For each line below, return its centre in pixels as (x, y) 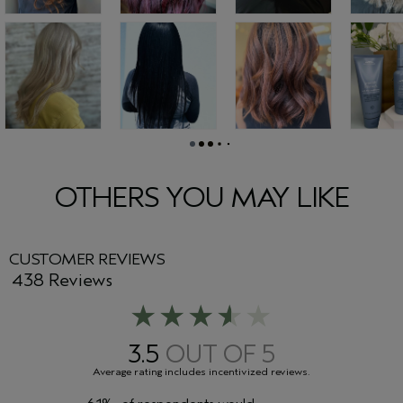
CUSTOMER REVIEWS (87, 259)
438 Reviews (62, 280)
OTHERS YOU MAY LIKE (201, 197)
